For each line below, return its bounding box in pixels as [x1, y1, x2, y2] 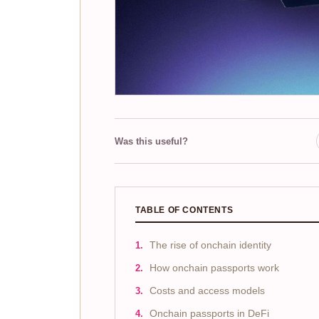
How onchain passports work [150, 263, 279, 274]
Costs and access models [150, 286, 265, 297]
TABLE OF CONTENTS [135, 205, 234, 216]
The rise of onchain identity [150, 240, 271, 251]
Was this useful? [115, 135, 188, 147]
